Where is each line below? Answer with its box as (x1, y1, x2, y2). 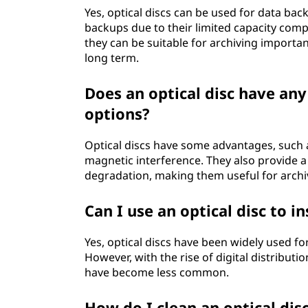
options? (85, 103, 151, 124)
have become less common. (85, 265, 230, 280)
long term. (85, 50, 140, 65)
